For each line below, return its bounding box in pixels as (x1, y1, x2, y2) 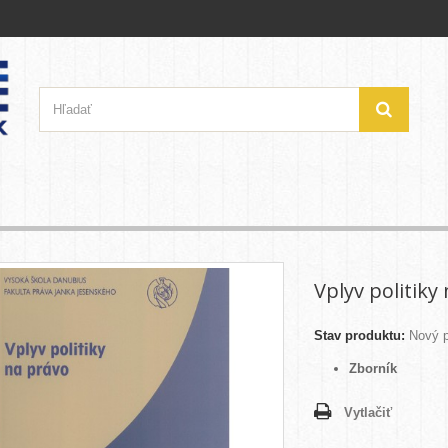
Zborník (349, 361, 397, 377)
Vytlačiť (344, 405, 392, 421)
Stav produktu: (314, 328, 405, 344)
